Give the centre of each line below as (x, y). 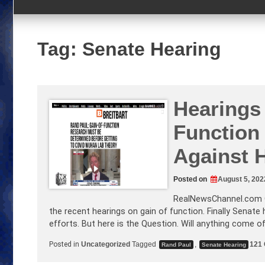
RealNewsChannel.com (218, 199)
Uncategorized (106, 244)
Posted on (191, 179)
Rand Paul (176, 244)
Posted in (65, 244)
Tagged (145, 244)
